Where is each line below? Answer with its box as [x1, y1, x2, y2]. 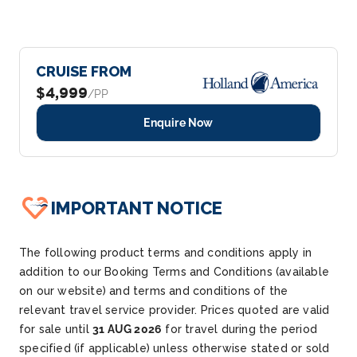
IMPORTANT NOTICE [51, 197, 222, 218]
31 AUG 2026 [92, 322, 163, 335]
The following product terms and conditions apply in [19, 245, 312, 259]
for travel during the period [162, 322, 318, 335]
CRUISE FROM [36, 62, 131, 80]
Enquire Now [143, 116, 214, 129]
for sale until [19, 322, 92, 335]
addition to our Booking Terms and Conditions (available [19, 265, 330, 278]
